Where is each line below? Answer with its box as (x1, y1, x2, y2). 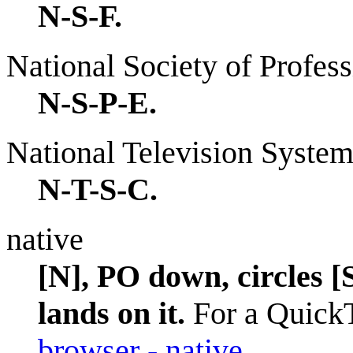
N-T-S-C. (38, 171, 158, 207)
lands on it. (38, 295, 185, 331)
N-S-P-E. (38, 84, 157, 121)
